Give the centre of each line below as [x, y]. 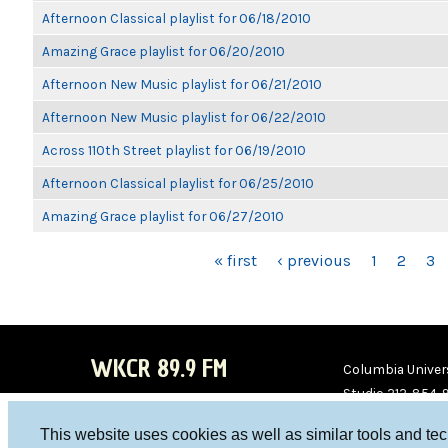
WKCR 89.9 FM [158, 368]
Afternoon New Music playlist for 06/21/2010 [182, 84]
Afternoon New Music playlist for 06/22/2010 [184, 117]
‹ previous [314, 260]
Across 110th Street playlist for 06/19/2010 [174, 150]
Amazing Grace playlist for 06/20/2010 [163, 51]
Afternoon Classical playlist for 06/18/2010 [176, 18]
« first [235, 260]
